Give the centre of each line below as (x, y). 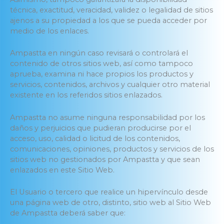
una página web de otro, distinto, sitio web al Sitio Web (110, 203)
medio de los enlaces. (49, 31)
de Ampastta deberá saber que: (68, 213)
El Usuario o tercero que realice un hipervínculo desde (109, 192)
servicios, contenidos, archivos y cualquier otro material (110, 85)
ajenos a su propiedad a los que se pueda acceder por (108, 20)
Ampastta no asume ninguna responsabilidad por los (107, 117)
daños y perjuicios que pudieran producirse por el (100, 128)
